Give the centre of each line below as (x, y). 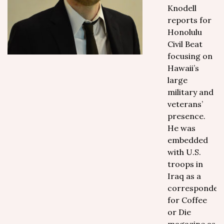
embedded (188, 140)
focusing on (190, 56)
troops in (185, 164)
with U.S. (184, 152)
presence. (186, 116)
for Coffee (187, 200)
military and (190, 92)
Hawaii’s (183, 68)
